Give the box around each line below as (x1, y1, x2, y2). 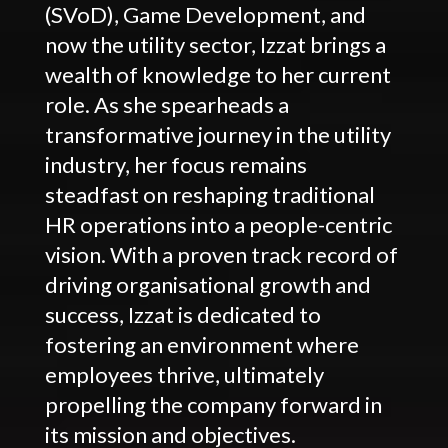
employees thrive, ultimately (44, 360, 324, 388)
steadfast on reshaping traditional (44, 180, 375, 208)
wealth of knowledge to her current (44, 60, 391, 88)
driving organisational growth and (44, 270, 371, 298)
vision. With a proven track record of (44, 240, 398, 268)
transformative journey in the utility (44, 120, 391, 148)
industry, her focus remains (44, 150, 307, 178)
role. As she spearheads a (44, 90, 289, 118)
